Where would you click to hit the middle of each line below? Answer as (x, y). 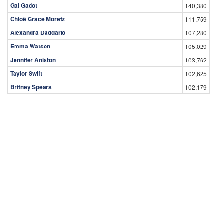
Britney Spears (31, 86)
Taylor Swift (26, 73)
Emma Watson (30, 46)
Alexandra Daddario (38, 32)
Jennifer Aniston (33, 59)
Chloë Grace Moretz (38, 19)
